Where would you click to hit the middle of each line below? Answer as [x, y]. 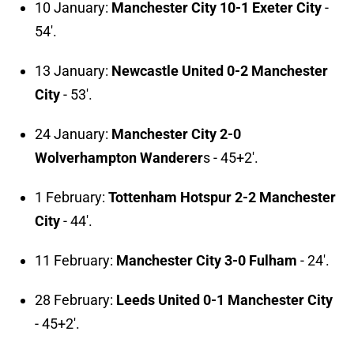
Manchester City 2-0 [176, 134]
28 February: [75, 300]
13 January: [73, 71]
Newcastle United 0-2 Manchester [220, 71]
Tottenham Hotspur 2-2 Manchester [222, 198]
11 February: [75, 261]
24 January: [73, 134]
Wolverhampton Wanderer [119, 158]
